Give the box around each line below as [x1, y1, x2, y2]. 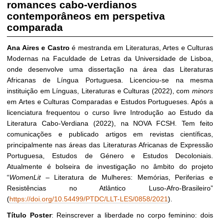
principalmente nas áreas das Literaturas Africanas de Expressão [7, 140, 213, 149]
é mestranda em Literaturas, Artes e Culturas [69, 43, 213, 52]
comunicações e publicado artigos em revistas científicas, [7, 130, 213, 138]
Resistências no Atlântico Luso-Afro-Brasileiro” [7, 184, 213, 192]
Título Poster [7, 211, 52, 219]
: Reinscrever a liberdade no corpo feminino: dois [51, 211, 213, 219]
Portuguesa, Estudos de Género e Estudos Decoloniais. [7, 151, 213, 160]
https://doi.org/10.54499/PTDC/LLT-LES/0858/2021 [9, 194, 168, 203]
